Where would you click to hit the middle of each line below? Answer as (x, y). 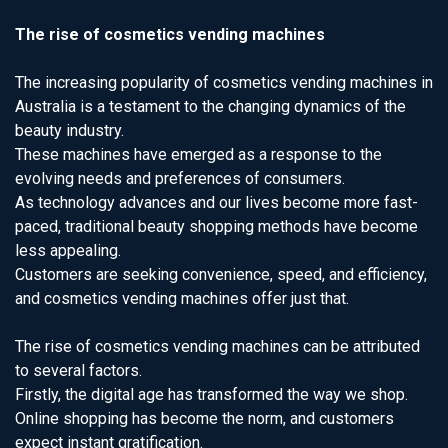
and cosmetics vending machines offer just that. (182, 298)
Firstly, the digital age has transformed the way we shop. (211, 394)
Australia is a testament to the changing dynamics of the (210, 106)
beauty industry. (69, 130)
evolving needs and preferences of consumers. (180, 178)
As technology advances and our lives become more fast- (216, 202)
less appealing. (68, 250)
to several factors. (78, 370)
